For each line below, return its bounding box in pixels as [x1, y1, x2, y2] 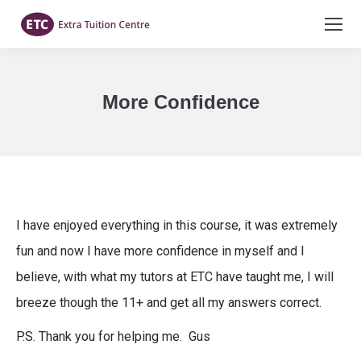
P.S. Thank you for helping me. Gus [16, 329, 210, 344]
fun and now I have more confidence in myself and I [16, 243, 305, 259]
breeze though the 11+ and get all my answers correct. [16, 295, 322, 310]
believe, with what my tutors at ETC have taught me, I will [16, 269, 334, 284]
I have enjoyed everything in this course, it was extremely [16, 218, 338, 233]
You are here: [180, 121, 252, 136]
